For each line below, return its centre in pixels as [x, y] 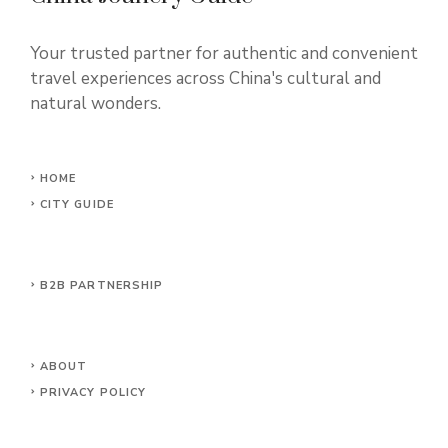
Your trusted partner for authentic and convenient [224, 53]
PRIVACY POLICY [93, 392]
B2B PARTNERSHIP [101, 285]
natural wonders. [95, 103]
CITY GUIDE [76, 204]
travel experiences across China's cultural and [205, 78]
